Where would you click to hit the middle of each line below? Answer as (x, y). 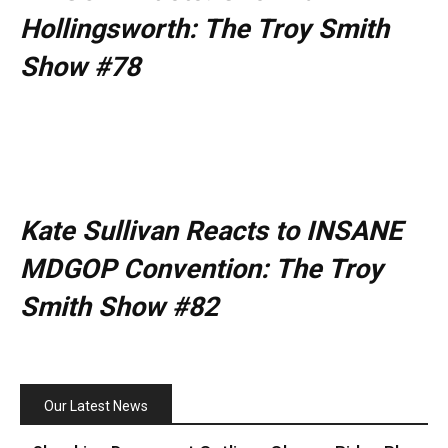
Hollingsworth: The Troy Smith (204, 28)
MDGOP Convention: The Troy (201, 268)
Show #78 (80, 66)
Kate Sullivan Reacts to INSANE (211, 230)
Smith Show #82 (119, 306)
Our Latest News (96, 405)
